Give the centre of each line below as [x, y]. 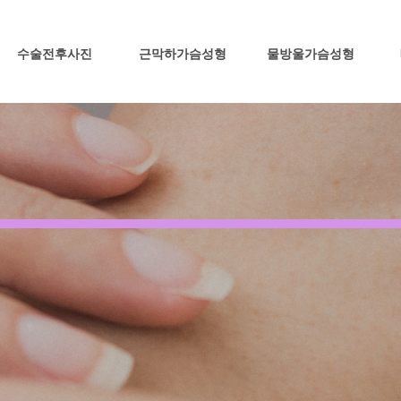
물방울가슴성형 [310, 54]
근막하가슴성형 [182, 54]
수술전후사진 [54, 54]
